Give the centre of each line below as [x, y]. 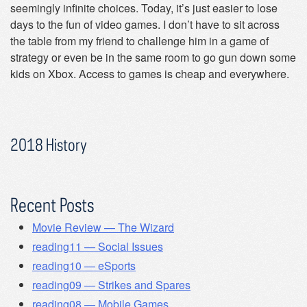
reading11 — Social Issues [98, 246]
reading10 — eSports [84, 265]
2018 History [49, 144]
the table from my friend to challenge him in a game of [139, 41]
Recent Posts [52, 205]
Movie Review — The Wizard [103, 227]
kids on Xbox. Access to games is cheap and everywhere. [150, 74]
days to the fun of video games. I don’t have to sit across [145, 24]
